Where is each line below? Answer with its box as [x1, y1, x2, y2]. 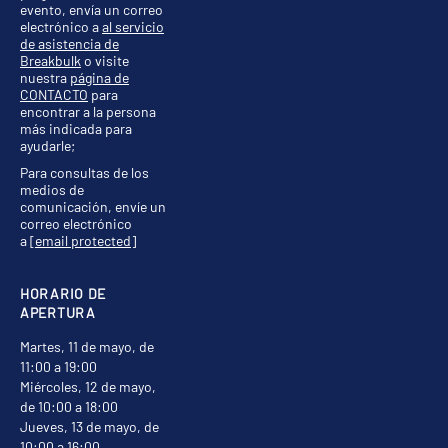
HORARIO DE [20, 284, 106, 302]
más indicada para [20, 119, 132, 137]
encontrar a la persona [20, 102, 156, 120]
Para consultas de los [20, 163, 149, 181]
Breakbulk [20, 51, 81, 69]
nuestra [20, 68, 70, 86]
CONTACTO [20, 85, 88, 103]
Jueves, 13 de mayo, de [20, 417, 159, 435]
